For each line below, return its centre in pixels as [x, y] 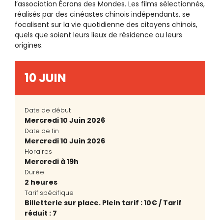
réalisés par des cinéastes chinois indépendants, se [102, 14]
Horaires [38, 151]
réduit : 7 [41, 213]
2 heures [41, 182]
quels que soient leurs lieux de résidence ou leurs [98, 35]
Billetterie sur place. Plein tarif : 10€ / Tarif [103, 203]
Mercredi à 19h [52, 162]
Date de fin [42, 131]
